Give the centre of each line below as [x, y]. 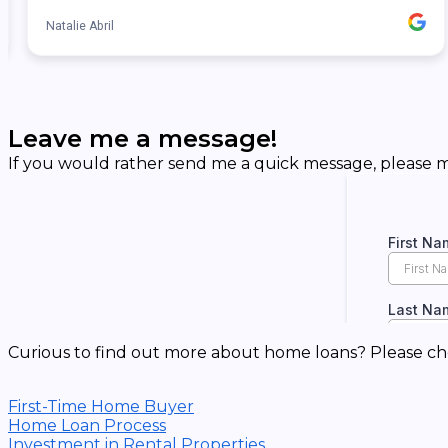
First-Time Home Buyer [101, 406]
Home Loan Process [87, 425]
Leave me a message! [142, 138]
